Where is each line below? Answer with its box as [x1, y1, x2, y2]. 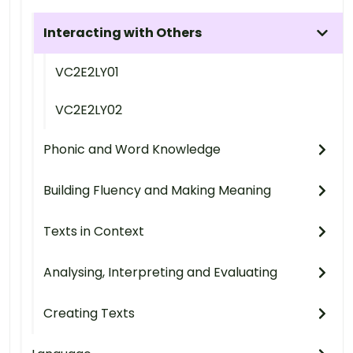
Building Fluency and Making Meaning [43, 180, 271, 199]
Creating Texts [43, 303, 135, 322]
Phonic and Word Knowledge [43, 139, 221, 158]
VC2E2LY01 [55, 62, 119, 81]
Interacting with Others [43, 23, 202, 42]
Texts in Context [43, 221, 144, 240]
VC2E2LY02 [55, 100, 122, 119]
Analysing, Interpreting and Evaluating [43, 262, 277, 281]
